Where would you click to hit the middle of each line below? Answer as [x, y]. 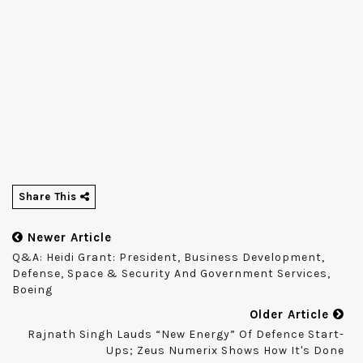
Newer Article [68, 238]
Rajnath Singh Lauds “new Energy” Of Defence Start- [186, 335]
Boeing [32, 290]
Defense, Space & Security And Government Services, [171, 274]
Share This [49, 197]
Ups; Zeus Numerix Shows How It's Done [225, 351]
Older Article [291, 315]
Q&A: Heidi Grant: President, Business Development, [169, 258]
